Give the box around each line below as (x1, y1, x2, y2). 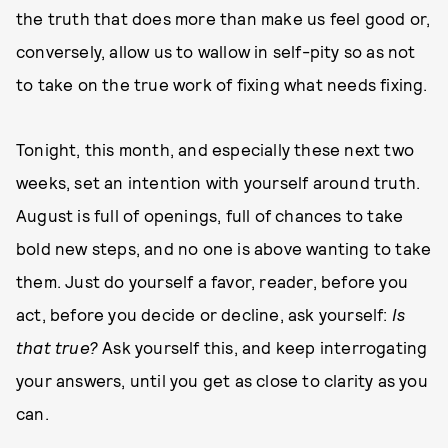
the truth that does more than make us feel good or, (16, 8, 431, 28)
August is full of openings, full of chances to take (16, 205, 404, 225)
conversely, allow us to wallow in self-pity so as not (16, 41, 416, 61)
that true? (16, 337, 98, 357)
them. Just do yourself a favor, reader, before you (16, 271, 409, 291)
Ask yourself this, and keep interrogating (98, 337, 428, 357)
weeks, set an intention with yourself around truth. (16, 172, 421, 192)
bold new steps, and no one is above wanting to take (16, 238, 432, 258)
